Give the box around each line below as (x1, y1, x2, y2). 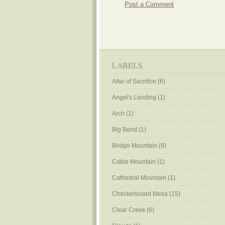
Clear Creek (112, 206, 145, 213)
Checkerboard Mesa (112, 190, 168, 197)
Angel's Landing (112, 94, 156, 101)
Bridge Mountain (112, 142, 157, 149)
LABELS (112, 60, 143, 70)
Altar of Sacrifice (112, 78, 156, 85)
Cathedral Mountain (112, 174, 166, 181)
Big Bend (112, 126, 137, 133)
